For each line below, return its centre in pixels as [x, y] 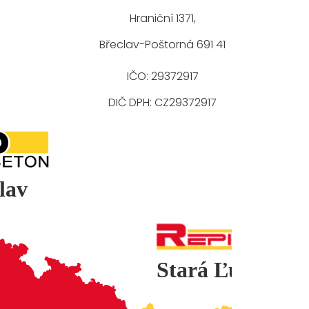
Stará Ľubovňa [227, 270]
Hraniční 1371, [162, 18]
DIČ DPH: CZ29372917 [162, 102]
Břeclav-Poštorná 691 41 [162, 44]
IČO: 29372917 [162, 76]
